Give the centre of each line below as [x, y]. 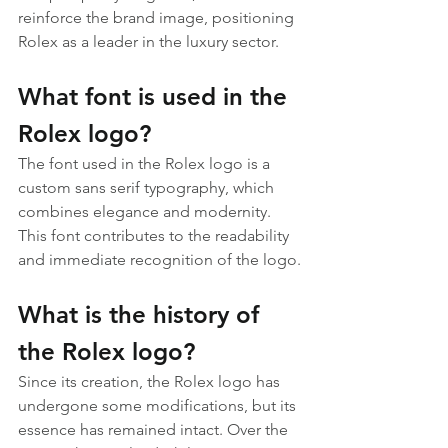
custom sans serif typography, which [148, 187]
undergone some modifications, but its [159, 405]
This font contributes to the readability [155, 235]
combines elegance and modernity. [146, 211]
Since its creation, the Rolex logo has [151, 381]
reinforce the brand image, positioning [158, 17]
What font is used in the [156, 96]
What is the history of [142, 314]
